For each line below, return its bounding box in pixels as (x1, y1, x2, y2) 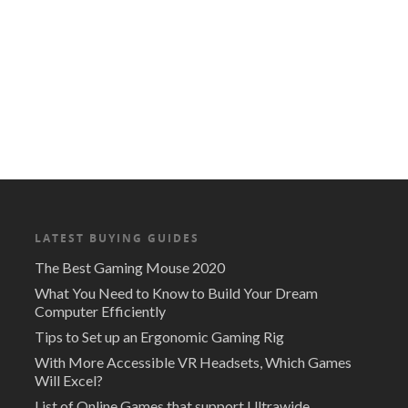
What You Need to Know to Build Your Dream (34, 284, 318, 301)
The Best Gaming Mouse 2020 (34, 259, 225, 276)
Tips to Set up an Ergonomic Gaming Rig (34, 328, 284, 345)
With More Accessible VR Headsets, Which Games (34, 353, 352, 371)
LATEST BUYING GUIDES (34, 230, 199, 246)
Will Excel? (34, 372, 103, 389)
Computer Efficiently (34, 302, 166, 320)
